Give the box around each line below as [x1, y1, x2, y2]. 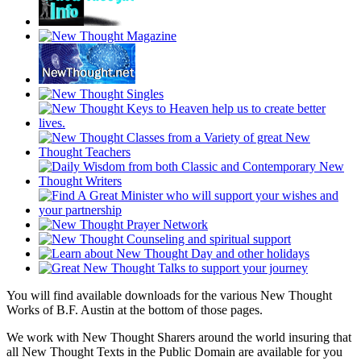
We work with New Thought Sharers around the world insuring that [6, 330, 351, 345]
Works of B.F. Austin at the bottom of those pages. [6, 303, 263, 317]
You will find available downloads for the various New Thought [6, 288, 332, 303]
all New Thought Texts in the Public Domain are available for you [6, 345, 342, 359]
